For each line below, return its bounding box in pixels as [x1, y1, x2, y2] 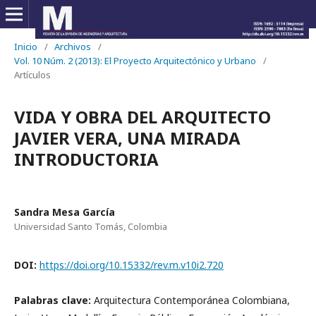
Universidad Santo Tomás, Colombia [14, 220, 167, 233]
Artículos [14, 68, 51, 81]
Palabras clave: [14, 293, 94, 307]
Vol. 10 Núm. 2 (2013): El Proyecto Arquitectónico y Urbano [14, 54, 256, 67]
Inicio [14, 40, 37, 53]
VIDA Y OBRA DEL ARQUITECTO [14, 105, 271, 128]
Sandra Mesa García [14, 205, 115, 219]
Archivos [54, 40, 91, 53]
